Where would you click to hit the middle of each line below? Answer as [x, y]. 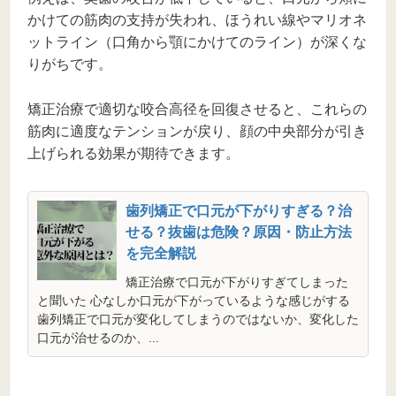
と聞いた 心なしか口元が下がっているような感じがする [194, 301]
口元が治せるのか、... [98, 338]
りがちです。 [70, 65]
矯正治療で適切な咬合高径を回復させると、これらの [197, 110]
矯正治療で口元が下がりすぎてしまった [237, 282]
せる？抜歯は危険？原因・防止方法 [239, 232]
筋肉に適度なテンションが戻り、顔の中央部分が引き [197, 132]
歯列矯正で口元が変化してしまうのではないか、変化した [198, 320]
